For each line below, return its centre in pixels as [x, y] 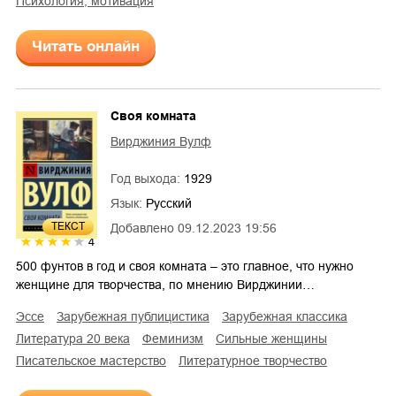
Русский [169, 204]
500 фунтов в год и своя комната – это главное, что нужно [185, 267]
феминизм [178, 339]
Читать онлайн [86, 47]
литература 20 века [77, 339]
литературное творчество [257, 361]
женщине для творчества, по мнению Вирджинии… [165, 285]
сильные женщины [276, 339]
